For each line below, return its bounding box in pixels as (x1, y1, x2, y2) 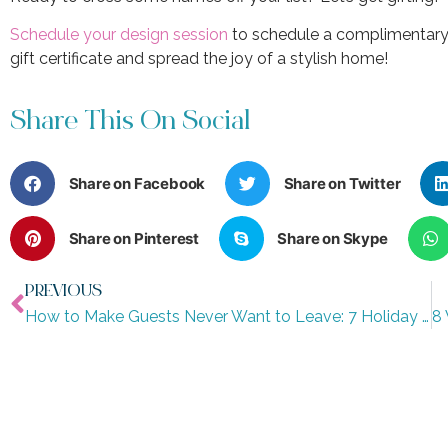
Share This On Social (10, 109, 251, 138)
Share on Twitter (283, 173, 401, 193)
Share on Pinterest (68, 228, 199, 248)
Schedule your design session (10, 25, 228, 45)
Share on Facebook (68, 173, 206, 193)
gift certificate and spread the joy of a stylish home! (10, 49, 388, 69)
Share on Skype (277, 228, 388, 248)
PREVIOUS (25, 284, 102, 302)
